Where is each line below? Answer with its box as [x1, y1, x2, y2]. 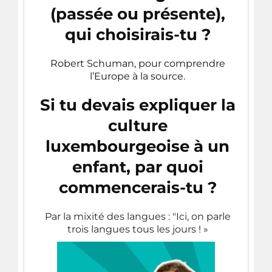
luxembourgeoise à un [46, 136, 229, 156]
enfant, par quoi [72, 157, 203, 177]
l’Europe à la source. [90, 70, 185, 82]
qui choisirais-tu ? [64, 24, 211, 44]
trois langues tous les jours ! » [67, 223, 208, 235]
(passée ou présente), [50, 4, 225, 24]
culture [107, 115, 168, 135]
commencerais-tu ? [58, 177, 217, 197]
